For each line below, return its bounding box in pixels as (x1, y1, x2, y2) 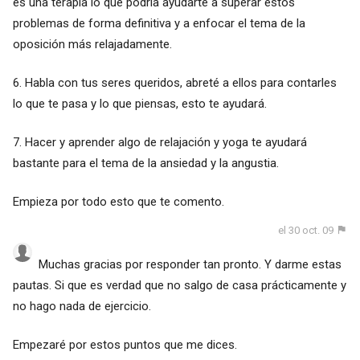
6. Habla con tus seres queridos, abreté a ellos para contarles (12, 75, 337, 90)
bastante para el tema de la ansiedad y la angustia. (12, 155, 279, 170)
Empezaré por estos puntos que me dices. (12, 337, 237, 353)
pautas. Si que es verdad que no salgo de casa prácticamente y (12, 278, 346, 293)
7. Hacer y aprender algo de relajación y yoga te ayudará (12, 134, 307, 149)
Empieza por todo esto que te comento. (12, 194, 224, 209)
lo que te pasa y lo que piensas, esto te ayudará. (12, 96, 267, 111)
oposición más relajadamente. (12, 36, 172, 51)
